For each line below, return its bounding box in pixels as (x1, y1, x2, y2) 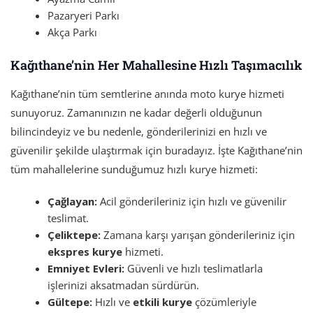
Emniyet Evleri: (48, 261, 125, 275)
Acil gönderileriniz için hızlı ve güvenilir (97, 194, 287, 208)
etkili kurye (133, 294, 193, 309)
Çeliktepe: (48, 227, 101, 242)
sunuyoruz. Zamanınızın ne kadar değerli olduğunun (10, 105, 262, 119)
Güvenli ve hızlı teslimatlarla (124, 261, 263, 275)
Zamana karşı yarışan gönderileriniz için (101, 227, 296, 242)
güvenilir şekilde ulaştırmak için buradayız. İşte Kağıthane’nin (10, 143, 303, 157)
